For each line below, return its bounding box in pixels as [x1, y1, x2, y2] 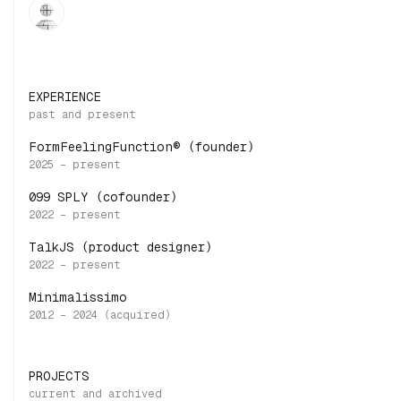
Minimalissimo [29, 290, 127, 304]
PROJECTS [29, 369, 90, 383]
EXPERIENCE [29, 90, 101, 104]
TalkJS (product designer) [29, 240, 212, 254]
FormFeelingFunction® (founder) [29, 140, 254, 154]
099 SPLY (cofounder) [29, 190, 177, 204]
